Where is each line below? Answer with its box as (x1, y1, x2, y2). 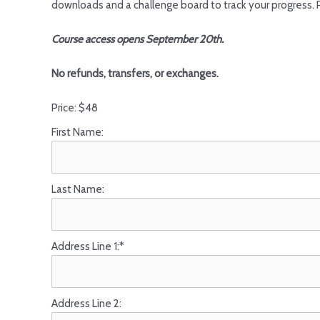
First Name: (51, 126, 104, 139)
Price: (51, 101, 76, 114)
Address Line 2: (51, 297, 121, 310)
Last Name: (51, 183, 104, 196)
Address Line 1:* (51, 240, 124, 253)
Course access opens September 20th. (51, 33, 224, 46)
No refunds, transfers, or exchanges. (51, 67, 219, 80)
